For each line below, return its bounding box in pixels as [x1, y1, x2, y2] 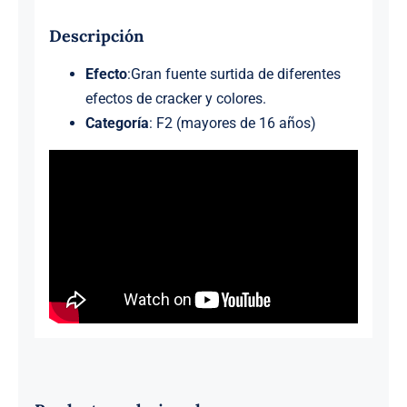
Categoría [84, 114, 149, 132]
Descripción [48, 25, 144, 46]
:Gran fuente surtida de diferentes [126, 65, 341, 83]
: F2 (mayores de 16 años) [148, 114, 316, 132]
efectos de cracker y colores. [84, 89, 266, 107]
